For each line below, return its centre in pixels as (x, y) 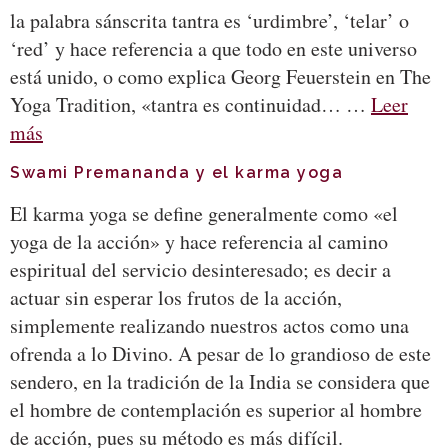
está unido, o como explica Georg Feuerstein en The (220, 77)
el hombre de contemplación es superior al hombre (216, 409)
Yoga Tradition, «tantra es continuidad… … (190, 105)
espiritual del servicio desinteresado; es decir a (200, 269)
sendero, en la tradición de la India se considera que (220, 381)
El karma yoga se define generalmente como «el (204, 213)
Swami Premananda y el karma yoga (176, 172)
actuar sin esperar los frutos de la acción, (176, 297)
